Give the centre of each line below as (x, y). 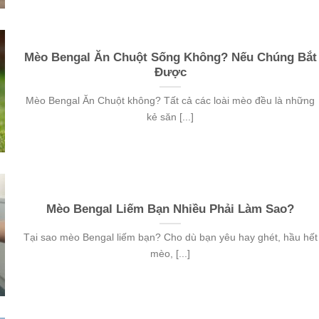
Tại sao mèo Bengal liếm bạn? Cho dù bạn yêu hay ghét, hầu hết (170, 237)
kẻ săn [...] (171, 117)
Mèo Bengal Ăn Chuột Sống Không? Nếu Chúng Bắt (170, 58)
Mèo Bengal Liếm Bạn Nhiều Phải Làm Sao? (171, 209)
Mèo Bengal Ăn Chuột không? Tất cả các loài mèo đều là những (171, 101)
